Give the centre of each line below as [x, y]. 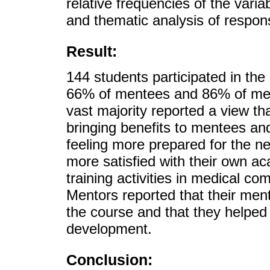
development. [109, 228]
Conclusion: [109, 259]
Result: [92, 52]
